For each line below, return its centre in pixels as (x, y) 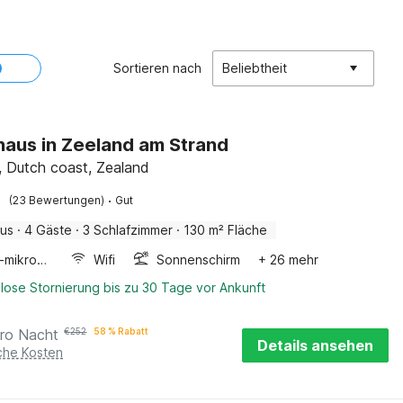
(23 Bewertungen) (57, 200)
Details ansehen (315, 345)
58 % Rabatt (121, 331)
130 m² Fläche (226, 230)
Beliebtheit (255, 68)
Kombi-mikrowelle (42, 260)
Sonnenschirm (199, 260)
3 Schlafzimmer (128, 230)
